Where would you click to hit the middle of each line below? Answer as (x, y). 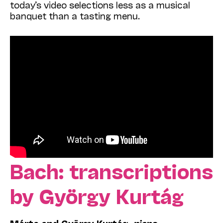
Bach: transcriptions (111, 170)
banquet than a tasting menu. (75, 16)
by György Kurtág (97, 195)
